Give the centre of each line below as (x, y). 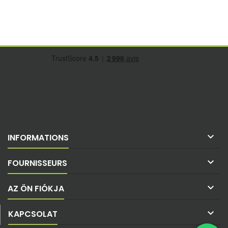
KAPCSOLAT (33, 214)
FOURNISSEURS (37, 163)
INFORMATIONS (38, 138)
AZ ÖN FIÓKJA (36, 189)
